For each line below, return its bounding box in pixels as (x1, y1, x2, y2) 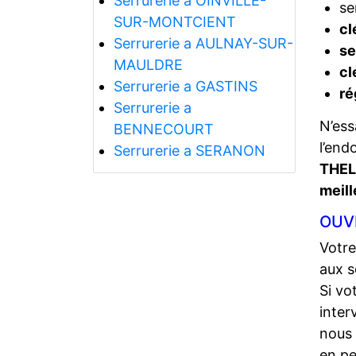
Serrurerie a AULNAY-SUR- (113, 34, 293, 52)
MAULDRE (113, 56, 183, 73)
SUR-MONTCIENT (113, 13, 236, 30)
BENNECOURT (113, 120, 214, 137)
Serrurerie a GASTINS (113, 77, 257, 95)
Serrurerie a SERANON (113, 141, 265, 159)
